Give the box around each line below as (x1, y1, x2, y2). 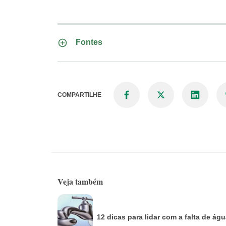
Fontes (76, 38, 102, 47)
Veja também (58, 176, 103, 188)
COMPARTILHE (58, 91, 101, 99)
